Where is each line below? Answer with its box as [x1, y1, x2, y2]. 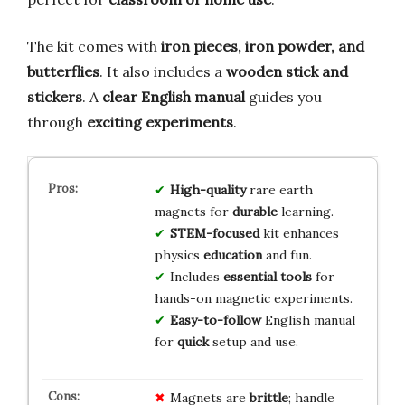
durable [231, 202, 278, 220]
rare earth [245, 181, 313, 198]
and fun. [261, 246, 312, 263]
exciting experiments [87, 112, 233, 131]
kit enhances [259, 224, 339, 241]
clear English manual [102, 87, 245, 106]
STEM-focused [169, 224, 259, 241]
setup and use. [208, 333, 298, 350]
